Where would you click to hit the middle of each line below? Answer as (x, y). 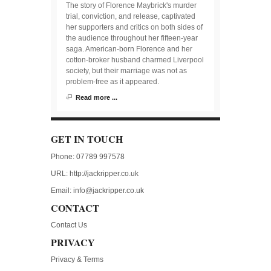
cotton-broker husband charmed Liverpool (135, 60)
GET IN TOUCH (87, 139)
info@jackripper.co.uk (109, 190)
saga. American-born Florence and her (129, 49)
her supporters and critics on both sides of (134, 27)
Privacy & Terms (77, 259)
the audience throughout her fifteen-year (132, 38)
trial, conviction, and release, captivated (131, 16)
